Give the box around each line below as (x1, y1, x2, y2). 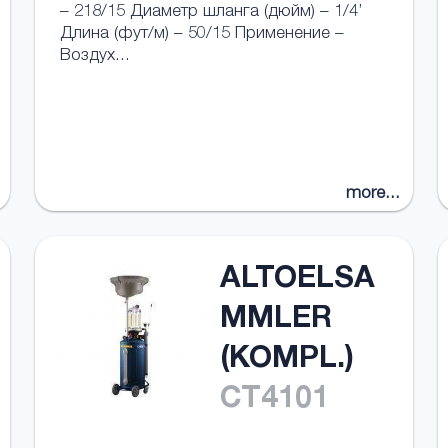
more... (346, 186, 401, 203)
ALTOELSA (219, 266, 375, 296)
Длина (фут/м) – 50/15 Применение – (59, 26, 344, 43)
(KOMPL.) (219, 346, 354, 376)
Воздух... (59, 48, 130, 65)
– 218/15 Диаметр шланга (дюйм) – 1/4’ (59, 4, 363, 21)
